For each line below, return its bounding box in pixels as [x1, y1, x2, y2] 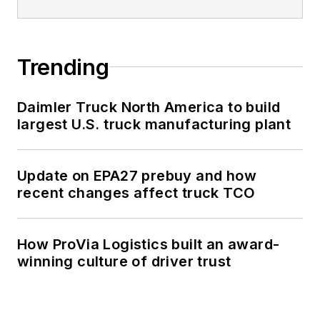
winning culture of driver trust [17, 252, 231, 270]
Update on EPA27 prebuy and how [17, 166, 256, 184]
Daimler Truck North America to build [17, 98, 281, 116]
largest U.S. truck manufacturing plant [17, 115, 291, 133]
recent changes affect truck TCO [17, 184, 256, 201]
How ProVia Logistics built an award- [17, 235, 280, 253]
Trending [17, 54, 109, 80]
